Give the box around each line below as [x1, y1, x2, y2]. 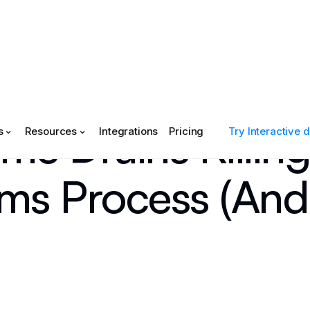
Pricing [169, 125, 204, 138]
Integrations [99, 125, 158, 138]
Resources [25, 125, 77, 138]
